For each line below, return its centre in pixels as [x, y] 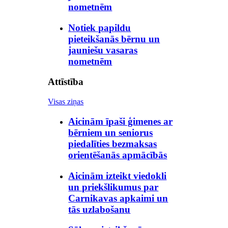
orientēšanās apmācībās [118, 155]
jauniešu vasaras [103, 50]
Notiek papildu [100, 27]
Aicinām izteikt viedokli [118, 176]
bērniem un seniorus [111, 132]
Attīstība [66, 82]
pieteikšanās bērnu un [114, 39]
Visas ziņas [66, 102]
